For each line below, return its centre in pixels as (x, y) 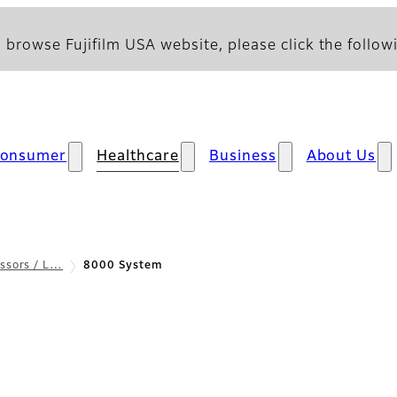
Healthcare (138, 157)
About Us (341, 157)
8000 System (123, 266)
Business (242, 157)
